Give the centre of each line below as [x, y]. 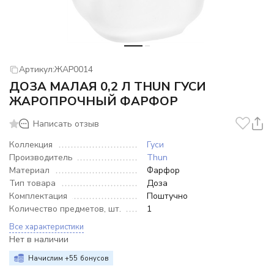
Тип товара [32, 183]
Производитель [41, 157]
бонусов [94, 258]
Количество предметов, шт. [65, 209]
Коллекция [31, 145]
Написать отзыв [66, 124]
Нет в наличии [39, 239]
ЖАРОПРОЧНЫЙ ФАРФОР [94, 101]
